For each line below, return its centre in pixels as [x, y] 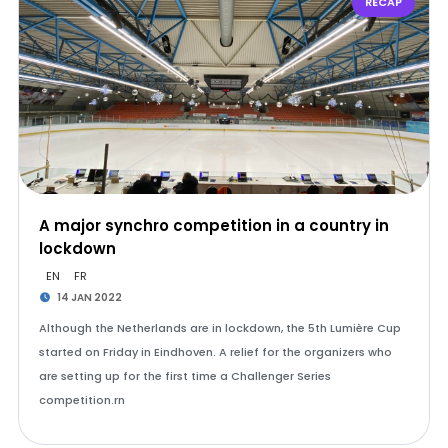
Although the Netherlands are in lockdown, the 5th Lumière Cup [219, 328]
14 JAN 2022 [89, 297]
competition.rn [81, 400]
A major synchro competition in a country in [213, 225]
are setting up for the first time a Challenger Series [184, 376]
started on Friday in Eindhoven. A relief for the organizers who [215, 352]
